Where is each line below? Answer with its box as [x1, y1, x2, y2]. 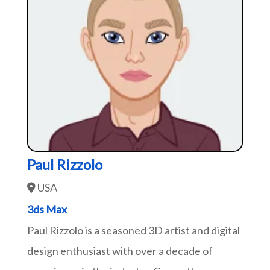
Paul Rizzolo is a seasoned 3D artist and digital [27, 224, 240, 237]
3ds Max [27, 202, 67, 216]
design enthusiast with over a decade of [27, 244, 213, 257]
